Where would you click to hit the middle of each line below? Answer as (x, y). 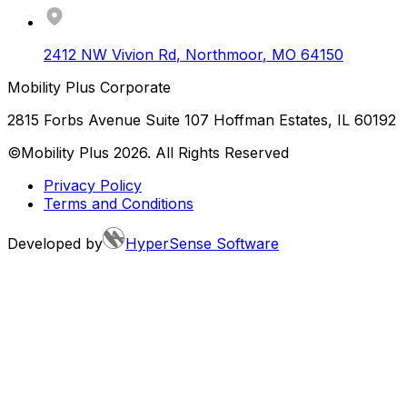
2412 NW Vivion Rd (110, 55)
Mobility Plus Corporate (89, 88)
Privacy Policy (93, 186)
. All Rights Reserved (218, 153)
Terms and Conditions (119, 204)
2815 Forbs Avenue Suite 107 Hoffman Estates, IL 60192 (202, 120)
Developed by (55, 244)
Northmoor (224, 55)
